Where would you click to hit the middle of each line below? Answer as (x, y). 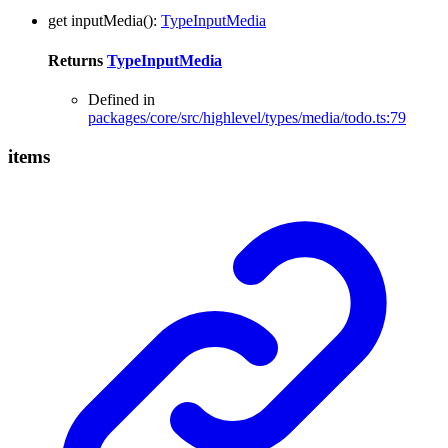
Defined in (121, 99)
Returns (77, 60)
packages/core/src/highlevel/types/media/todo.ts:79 (247, 117)
